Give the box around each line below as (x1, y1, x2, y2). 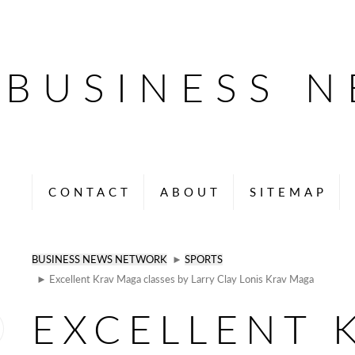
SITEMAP (250, 185, 327, 199)
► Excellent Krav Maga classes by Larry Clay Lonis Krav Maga (32, 273, 314, 285)
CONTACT (48, 185, 132, 199)
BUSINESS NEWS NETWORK (32, 254, 167, 265)
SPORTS (185, 254, 223, 265)
